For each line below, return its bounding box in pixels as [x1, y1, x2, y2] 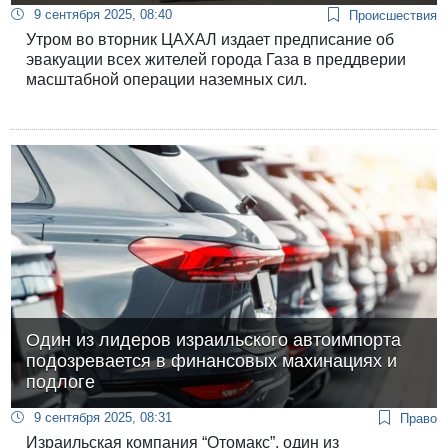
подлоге [26, 372, 96, 393]
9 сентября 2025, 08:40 [34, 6, 173, 22]
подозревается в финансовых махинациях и [26, 351, 398, 372]
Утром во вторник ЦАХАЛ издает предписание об [26, 30, 395, 48]
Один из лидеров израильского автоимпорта [26, 330, 402, 351]
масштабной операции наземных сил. [26, 70, 308, 88]
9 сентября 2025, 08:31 [34, 410, 173, 426]
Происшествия [348, 7, 437, 23]
